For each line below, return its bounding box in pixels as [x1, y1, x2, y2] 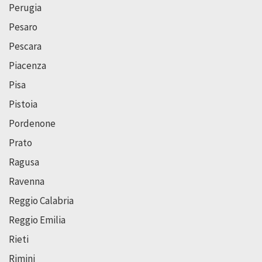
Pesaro [9, 20, 37, 33]
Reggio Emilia [9, 213, 65, 226]
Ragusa [9, 155, 39, 168]
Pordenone [9, 116, 56, 130]
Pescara [9, 39, 42, 53]
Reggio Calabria [9, 194, 74, 207]
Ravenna [9, 174, 44, 188]
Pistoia [9, 97, 37, 111]
